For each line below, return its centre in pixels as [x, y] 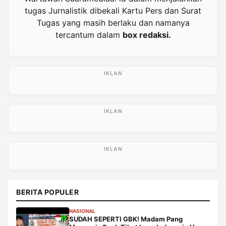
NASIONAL [82, 211]
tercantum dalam [89, 35]
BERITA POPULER [47, 192]
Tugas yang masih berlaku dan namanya [113, 22]
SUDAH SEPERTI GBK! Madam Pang [126, 219]
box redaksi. [147, 35]
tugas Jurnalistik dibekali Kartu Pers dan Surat [113, 10]
